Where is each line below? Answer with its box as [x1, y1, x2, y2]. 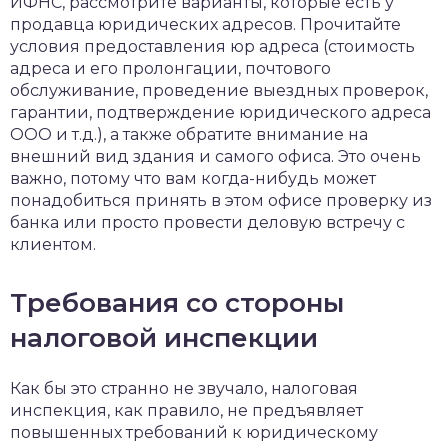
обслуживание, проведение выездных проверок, [10, 81, 428, 101]
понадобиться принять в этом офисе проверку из [10, 191, 432, 211]
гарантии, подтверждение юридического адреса [10, 103, 431, 123]
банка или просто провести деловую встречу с [10, 213, 405, 233]
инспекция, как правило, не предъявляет [10, 401, 363, 421]
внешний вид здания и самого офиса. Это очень [10, 147, 421, 167]
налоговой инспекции [10, 322, 318, 355]
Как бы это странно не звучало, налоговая [10, 379, 358, 399]
